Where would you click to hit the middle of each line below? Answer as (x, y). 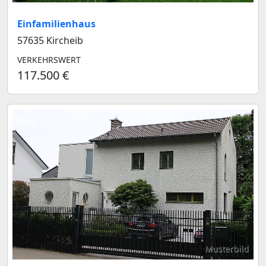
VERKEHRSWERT (49, 59)
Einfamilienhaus (56, 23)
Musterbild (227, 249)
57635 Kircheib (50, 40)
